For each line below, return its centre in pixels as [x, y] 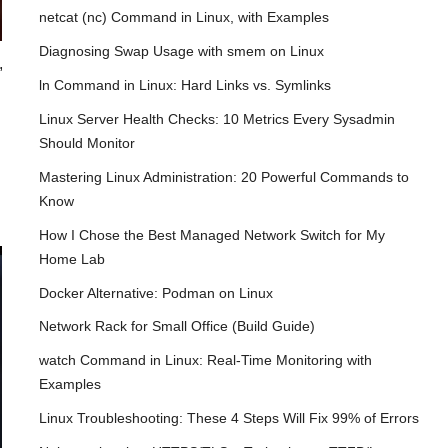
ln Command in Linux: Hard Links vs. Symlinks [184, 85]
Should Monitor [86, 143]
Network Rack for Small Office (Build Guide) [176, 327]
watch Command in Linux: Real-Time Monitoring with [205, 361]
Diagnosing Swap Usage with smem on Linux [181, 51]
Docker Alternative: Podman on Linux [155, 293]
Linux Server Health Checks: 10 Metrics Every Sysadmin [216, 119]
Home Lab [71, 259]
